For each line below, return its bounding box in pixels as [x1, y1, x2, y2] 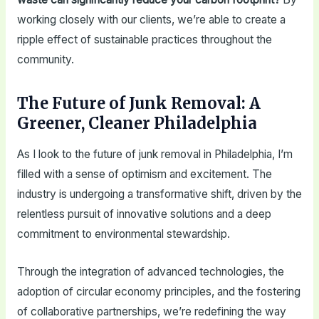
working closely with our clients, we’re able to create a [16, 12, 286, 26]
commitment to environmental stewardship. [16, 227, 230, 241]
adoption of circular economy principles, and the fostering [16, 285, 300, 299]
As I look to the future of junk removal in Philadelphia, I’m [16, 147, 293, 162]
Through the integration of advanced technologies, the [16, 265, 284, 279]
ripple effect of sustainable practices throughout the [16, 32, 272, 46]
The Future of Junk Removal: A [16, 93, 261, 113]
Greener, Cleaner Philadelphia [16, 113, 257, 133]
